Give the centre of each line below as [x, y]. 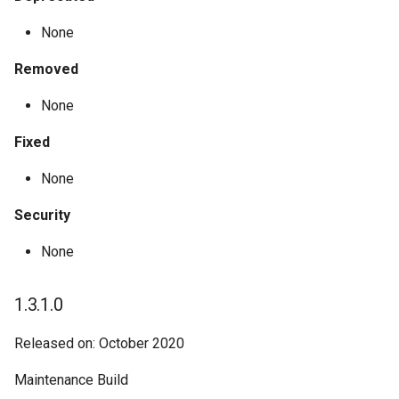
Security [42, 215]
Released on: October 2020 [99, 343]
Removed [46, 69]
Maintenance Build [71, 380]
